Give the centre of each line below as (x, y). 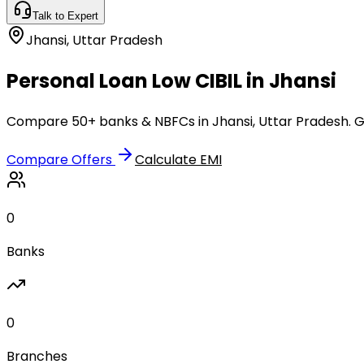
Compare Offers (61, 159)
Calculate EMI (178, 159)
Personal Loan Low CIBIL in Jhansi (171, 80)
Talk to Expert (65, 16)
